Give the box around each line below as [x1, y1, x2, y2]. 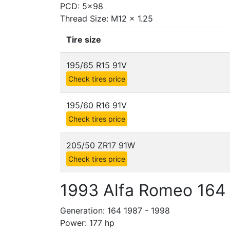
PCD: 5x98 [60, 1, 103, 11]
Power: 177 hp [60, 218, 114, 228]
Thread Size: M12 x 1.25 [60, 13, 153, 24]
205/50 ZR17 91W [66, 140, 135, 150]
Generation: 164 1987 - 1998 [60, 205, 170, 216]
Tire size [66, 34, 101, 45]
